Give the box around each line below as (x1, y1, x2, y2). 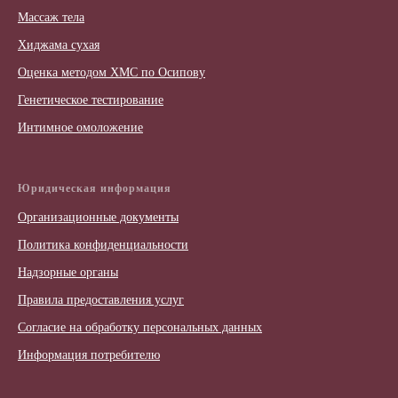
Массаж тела (18, 11, 84, 25)
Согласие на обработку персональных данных (18, 321, 262, 335)
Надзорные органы (18, 266, 118, 280)
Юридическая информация (18, 182, 171, 195)
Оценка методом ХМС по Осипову (18, 66, 205, 80)
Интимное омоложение (18, 121, 143, 135)
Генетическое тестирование (18, 93, 163, 107)
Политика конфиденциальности (18, 238, 188, 252)
